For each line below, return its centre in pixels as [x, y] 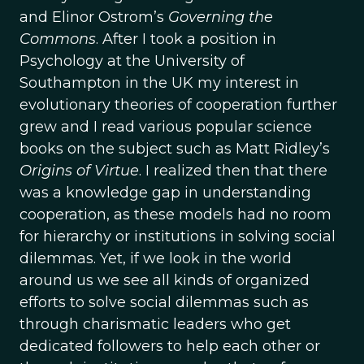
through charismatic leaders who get [155, 324]
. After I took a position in [186, 39]
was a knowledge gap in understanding [165, 193]
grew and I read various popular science [166, 127]
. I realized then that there [233, 171]
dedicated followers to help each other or [170, 346]
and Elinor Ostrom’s [94, 17]
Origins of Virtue [79, 171]
